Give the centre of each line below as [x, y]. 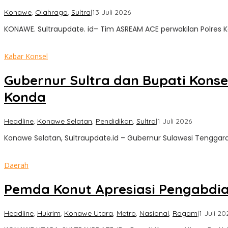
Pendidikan [114, 121]
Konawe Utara [89, 213]
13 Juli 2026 [111, 12]
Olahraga [51, 12]
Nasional [154, 213]
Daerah [16, 165]
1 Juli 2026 [175, 121]
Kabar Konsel [26, 56]
